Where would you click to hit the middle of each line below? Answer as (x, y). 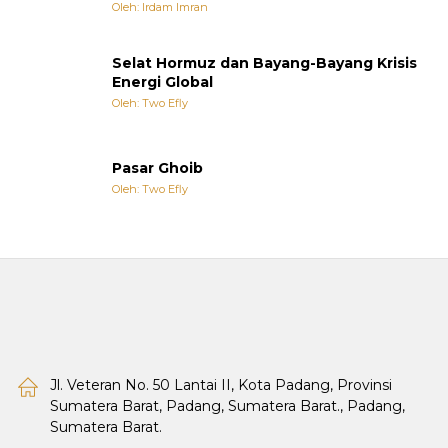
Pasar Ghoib (157, 168)
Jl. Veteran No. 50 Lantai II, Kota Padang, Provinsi (221, 384)
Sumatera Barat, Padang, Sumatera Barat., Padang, (227, 405)
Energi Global (162, 81)
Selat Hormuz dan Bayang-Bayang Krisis (264, 62)
